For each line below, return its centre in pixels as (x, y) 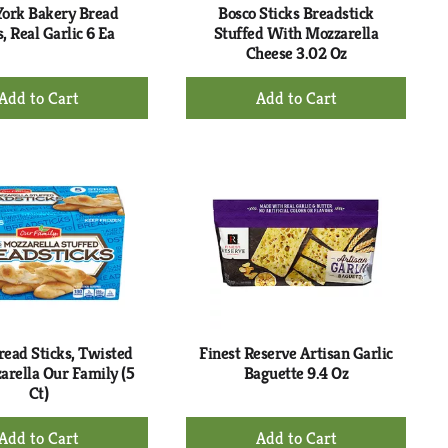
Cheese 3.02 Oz (296, 53)
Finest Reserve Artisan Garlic (296, 353)
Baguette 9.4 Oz (296, 373)
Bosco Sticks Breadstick (296, 13)
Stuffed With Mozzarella (296, 33)
